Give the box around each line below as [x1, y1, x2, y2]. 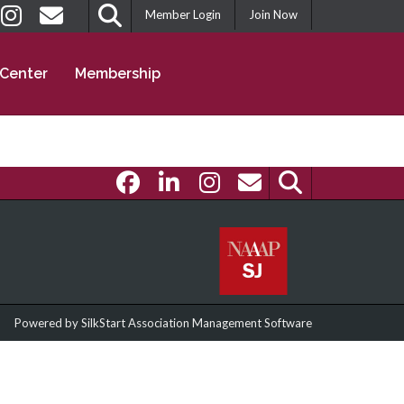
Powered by [14, 316, 78, 330]
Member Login [145, 7, 221, 22]
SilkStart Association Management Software [80, 316, 312, 330]
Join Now [249, 7, 298, 22]
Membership [75, 65, 161, 82]
